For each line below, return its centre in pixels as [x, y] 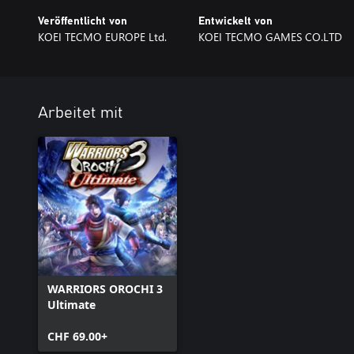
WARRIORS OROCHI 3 [105, 289]
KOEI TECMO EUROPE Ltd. [102, 37]
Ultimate [72, 305]
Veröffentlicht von [83, 21]
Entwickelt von [235, 21]
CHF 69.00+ [77, 336]
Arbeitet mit [81, 113]
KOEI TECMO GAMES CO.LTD [270, 37]
